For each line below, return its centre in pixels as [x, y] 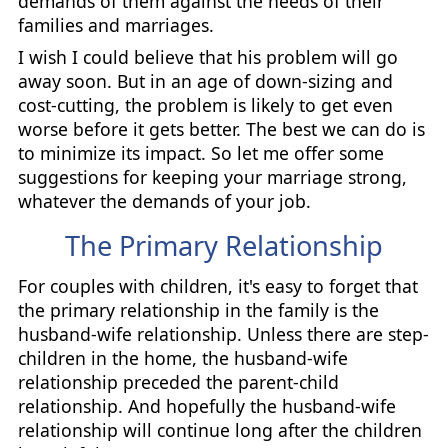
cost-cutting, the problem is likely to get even [205, 105]
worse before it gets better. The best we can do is [221, 129]
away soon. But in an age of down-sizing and [205, 81]
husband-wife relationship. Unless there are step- [223, 333]
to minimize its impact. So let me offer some [200, 153]
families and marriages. [115, 24]
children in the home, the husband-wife [182, 357]
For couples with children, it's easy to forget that [217, 285]
